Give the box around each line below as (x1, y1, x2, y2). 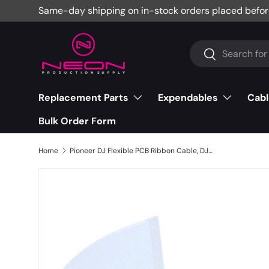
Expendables (158, 91, 218, 104)
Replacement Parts (38, 91, 128, 104)
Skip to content (55, 17, 118, 28)
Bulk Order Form (38, 115, 116, 127)
